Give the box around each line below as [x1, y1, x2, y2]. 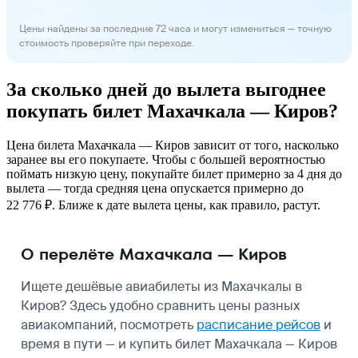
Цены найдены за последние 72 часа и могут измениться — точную [19, 22, 332, 35]
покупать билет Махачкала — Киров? [6, 100, 338, 121]
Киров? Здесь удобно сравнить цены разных [21, 296, 300, 314]
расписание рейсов [197, 316, 320, 333]
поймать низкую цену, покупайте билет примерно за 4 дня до [6, 166, 342, 181]
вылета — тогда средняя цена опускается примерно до [6, 181, 304, 195]
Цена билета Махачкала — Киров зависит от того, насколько [6, 137, 339, 152]
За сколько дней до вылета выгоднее [6, 78, 326, 100]
